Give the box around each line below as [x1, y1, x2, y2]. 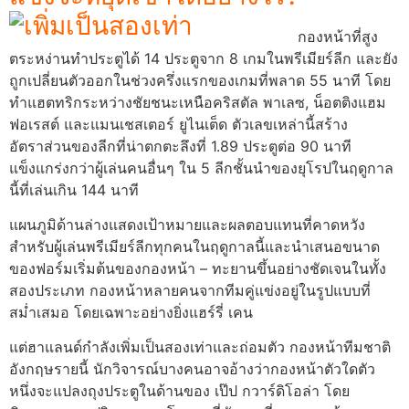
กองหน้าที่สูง [298, 26, 378, 46]
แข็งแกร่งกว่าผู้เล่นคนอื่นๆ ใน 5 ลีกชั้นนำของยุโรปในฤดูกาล [9, 158, 393, 177]
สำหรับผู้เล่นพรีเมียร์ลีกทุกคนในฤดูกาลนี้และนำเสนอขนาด [9, 236, 380, 256]
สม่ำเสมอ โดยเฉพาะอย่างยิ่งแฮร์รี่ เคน [9, 302, 253, 321]
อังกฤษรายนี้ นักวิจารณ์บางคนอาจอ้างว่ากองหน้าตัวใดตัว [9, 360, 375, 379]
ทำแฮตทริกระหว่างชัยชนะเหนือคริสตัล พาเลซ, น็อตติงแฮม [9, 92, 386, 111]
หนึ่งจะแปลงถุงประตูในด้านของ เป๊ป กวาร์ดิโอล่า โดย [9, 382, 350, 401]
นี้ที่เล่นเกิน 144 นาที [9, 180, 139, 199]
